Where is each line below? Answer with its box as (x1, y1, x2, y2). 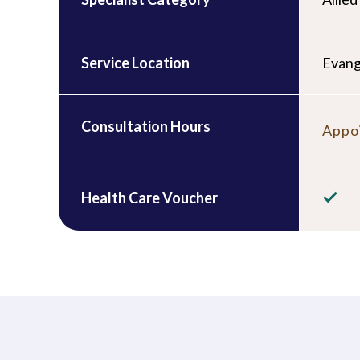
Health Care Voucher (81, 189, 218, 207)
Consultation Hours (81, 117, 211, 135)
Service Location (81, 54, 190, 72)
